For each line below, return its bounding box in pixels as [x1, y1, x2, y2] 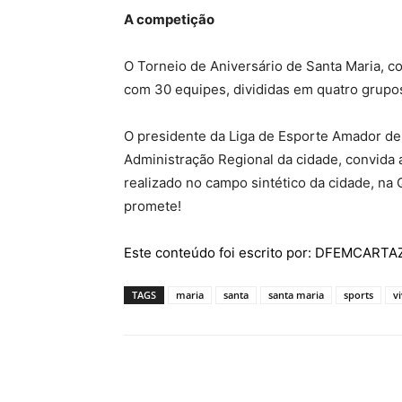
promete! [124, 197, 181, 214]
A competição [124, 11, 214, 28]
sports [344, 288, 373, 301]
